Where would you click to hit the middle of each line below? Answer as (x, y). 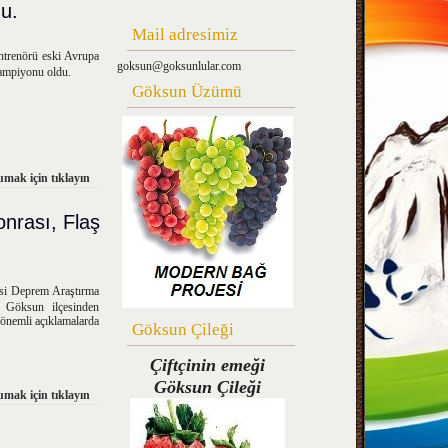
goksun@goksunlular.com (179, 66)
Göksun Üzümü (187, 91)
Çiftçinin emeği (207, 365)
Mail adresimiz (185, 34)
